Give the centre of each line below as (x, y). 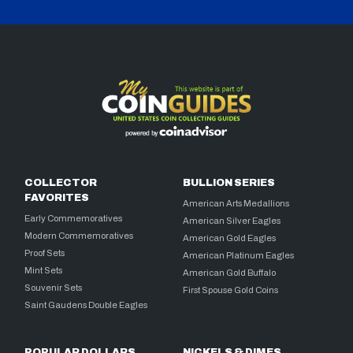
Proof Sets (45, 253)
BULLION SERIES (229, 183)
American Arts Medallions (236, 204)
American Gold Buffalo (230, 273)
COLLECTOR (61, 183)
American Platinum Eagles (239, 256)
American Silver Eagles (232, 221)
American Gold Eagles (230, 238)
